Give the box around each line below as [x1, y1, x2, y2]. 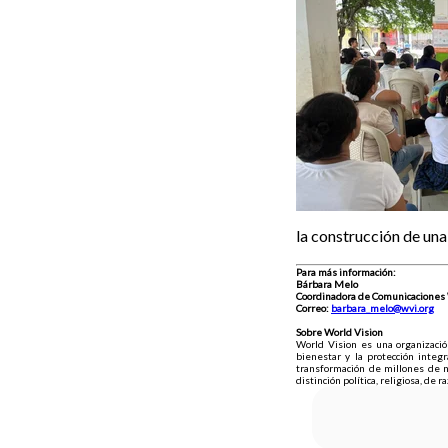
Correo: [296, 302, 331, 314]
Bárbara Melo [296, 278, 372, 290]
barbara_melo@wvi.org [331, 302, 434, 314]
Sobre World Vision [296, 326, 383, 338]
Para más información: [296, 266, 396, 278]
